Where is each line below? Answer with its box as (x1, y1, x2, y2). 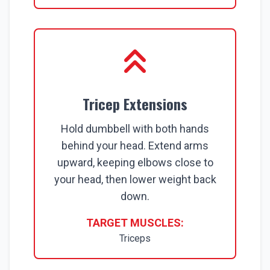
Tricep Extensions (83, 93, 187, 115)
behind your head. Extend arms (61, 139, 209, 152)
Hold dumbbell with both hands (61, 122, 209, 135)
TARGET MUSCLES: (86, 216, 184, 229)
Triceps (119, 233, 151, 244)
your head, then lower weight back (54, 173, 216, 186)
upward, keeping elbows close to (57, 156, 213, 169)
